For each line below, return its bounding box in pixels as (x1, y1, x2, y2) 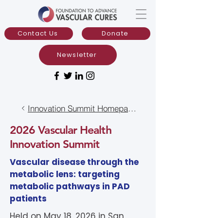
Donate (101, 29, 129, 38)
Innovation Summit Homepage (128, 103, 136, 113)
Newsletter (56, 50, 97, 59)
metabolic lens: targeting (10, 168, 120, 180)
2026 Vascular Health (10, 123, 111, 137)
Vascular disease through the (10, 156, 139, 168)
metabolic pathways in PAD (10, 181, 130, 192)
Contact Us (17, 29, 58, 38)
